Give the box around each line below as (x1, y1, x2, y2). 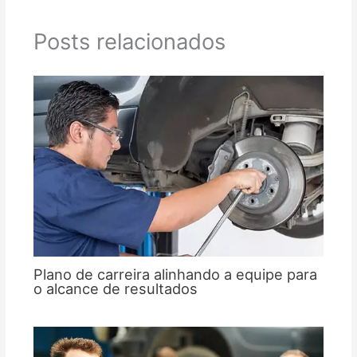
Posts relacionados (33, 28, 226, 56)
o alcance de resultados (33, 280, 198, 298)
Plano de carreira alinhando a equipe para (33, 265, 317, 284)
